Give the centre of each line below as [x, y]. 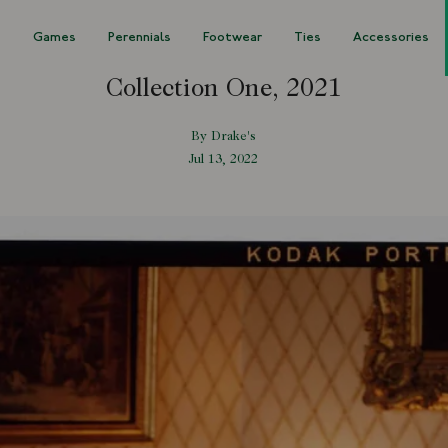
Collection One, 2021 [223, 90]
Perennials [139, 37]
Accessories [390, 37]
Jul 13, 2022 [224, 160]
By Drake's [224, 137]
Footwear [232, 37]
